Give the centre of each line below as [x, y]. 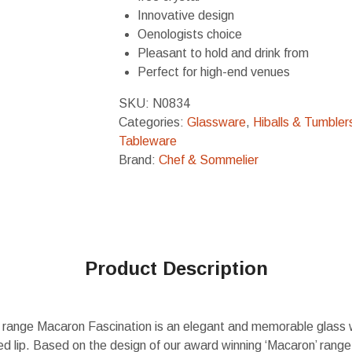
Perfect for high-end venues [214, 72]
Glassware [216, 122]
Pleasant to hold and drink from [223, 53]
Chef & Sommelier [209, 160]
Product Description [176, 268]
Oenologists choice [190, 34]
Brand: [139, 160]
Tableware [148, 141]
